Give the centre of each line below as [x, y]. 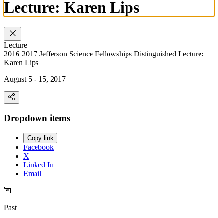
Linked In [38, 164]
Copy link [40, 138]
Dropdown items [37, 118]
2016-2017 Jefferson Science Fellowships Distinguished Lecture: [104, 54]
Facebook [38, 147]
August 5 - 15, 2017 [35, 79]
